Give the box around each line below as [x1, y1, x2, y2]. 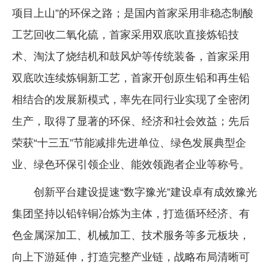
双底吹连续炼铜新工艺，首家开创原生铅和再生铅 [12, 71, 250, 84]
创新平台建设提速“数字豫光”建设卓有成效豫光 [34, 186, 257, 198]
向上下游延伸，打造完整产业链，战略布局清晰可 [12, 250, 250, 263]
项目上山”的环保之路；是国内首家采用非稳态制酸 [12, 7, 253, 19]
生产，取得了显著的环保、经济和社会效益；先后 [12, 115, 250, 127]
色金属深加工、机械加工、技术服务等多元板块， [12, 229, 250, 241]
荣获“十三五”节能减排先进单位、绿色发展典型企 [12, 136, 246, 149]
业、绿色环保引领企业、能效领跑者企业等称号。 [12, 158, 250, 171]
